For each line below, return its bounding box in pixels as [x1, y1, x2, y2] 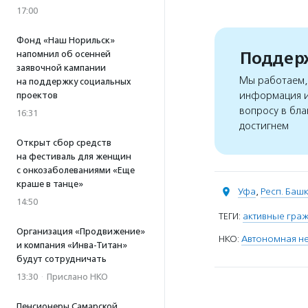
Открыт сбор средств [16, 137, 111, 148]
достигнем [239, 120, 289, 133]
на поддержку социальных [16, 76, 131, 87]
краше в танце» [16, 179, 83, 189]
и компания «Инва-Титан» [16, 240, 127, 250]
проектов [16, 90, 58, 100]
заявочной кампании [16, 63, 106, 73]
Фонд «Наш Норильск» [16, 35, 115, 45]
